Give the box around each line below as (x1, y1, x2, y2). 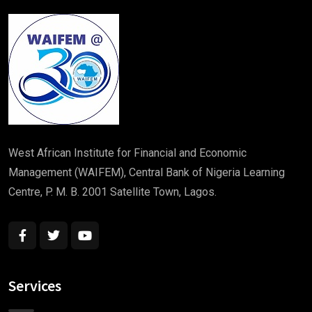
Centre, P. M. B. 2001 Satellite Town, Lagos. (8, 185, 217, 198)
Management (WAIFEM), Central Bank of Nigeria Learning (8, 165, 285, 179)
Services (8, 275, 61, 295)
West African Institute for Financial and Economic (8, 146, 247, 159)
